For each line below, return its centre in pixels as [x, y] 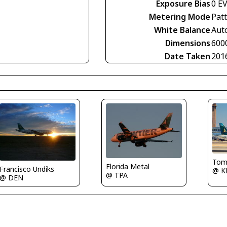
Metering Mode [180, 17]
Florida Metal [127, 167]
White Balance [182, 30]
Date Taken [187, 56]
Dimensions [188, 43]
